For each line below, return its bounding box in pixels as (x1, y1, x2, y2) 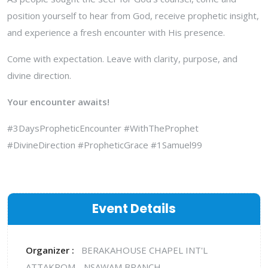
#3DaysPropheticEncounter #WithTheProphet (7, 121, 199, 134)
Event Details (92, 199, 176, 217)
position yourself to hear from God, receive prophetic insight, (7, 9, 259, 22)
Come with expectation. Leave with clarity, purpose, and (7, 52, 237, 65)
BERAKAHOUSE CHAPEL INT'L (81, 243, 208, 256)
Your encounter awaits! (7, 95, 109, 108)
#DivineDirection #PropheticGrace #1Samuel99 (7, 138, 202, 151)
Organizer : (26, 243, 77, 256)
